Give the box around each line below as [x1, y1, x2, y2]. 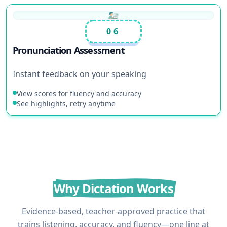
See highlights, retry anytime [17, 99, 116, 108]
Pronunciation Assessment [13, 44, 125, 56]
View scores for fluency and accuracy [17, 89, 141, 98]
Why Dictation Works [54, 180, 173, 197]
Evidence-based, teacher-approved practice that [22, 206, 205, 217]
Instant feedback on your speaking [13, 68, 146, 80]
